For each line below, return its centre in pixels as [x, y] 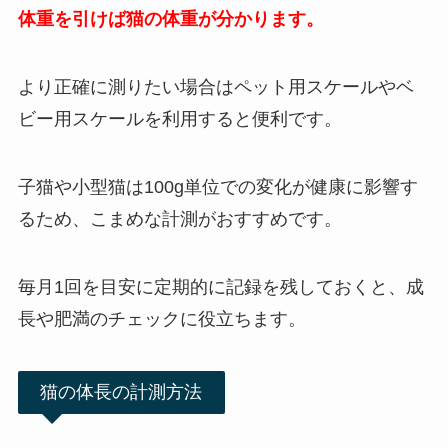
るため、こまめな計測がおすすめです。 [179, 219]
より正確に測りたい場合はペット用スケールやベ [215, 87]
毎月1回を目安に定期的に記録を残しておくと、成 [220, 286]
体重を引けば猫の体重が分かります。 [170, 19]
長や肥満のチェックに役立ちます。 [161, 318]
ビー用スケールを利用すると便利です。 [179, 119]
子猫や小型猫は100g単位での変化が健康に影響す [217, 187]
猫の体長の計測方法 [121, 391]
